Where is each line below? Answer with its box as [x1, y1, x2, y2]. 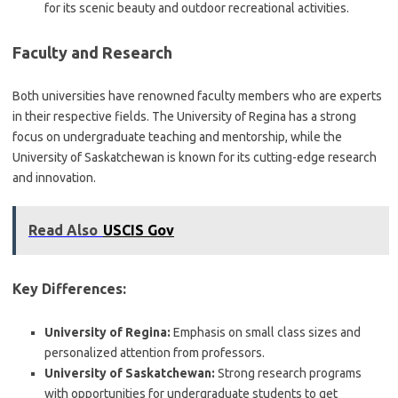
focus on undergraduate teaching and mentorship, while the [12, 130, 342, 144]
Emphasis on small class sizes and [171, 325, 361, 339]
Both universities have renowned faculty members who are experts [12, 89, 382, 103]
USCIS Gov [103, 222, 174, 238]
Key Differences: [12, 281, 126, 297]
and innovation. [12, 171, 96, 185]
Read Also [28, 222, 98, 238]
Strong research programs [215, 366, 362, 380]
